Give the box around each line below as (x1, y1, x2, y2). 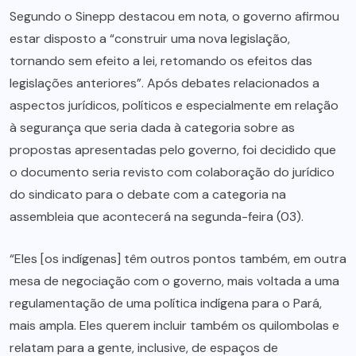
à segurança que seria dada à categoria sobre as (10, 119, 295, 137)
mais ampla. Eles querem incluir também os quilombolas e (10, 317, 339, 335)
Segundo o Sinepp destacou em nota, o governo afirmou (10, 8, 339, 25)
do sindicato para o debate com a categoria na (10, 186, 286, 203)
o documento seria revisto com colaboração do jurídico (10, 164, 335, 181)
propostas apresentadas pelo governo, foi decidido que (10, 141, 336, 159)
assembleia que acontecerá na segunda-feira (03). (10, 208, 304, 226)
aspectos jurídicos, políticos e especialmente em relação (10, 97, 339, 114)
